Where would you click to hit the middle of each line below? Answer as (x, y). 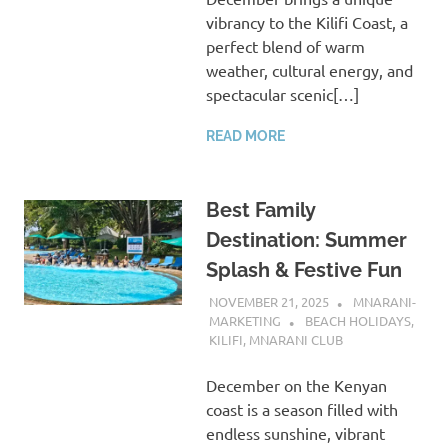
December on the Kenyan (296, 385)
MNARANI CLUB (295, 340)
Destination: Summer (306, 240)
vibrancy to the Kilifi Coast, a (306, 22)
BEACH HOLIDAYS (357, 320)
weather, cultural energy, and (309, 70)
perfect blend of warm (285, 46)
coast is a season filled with (301, 409)
